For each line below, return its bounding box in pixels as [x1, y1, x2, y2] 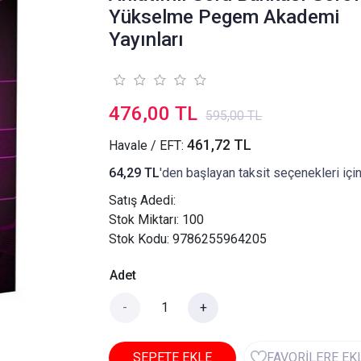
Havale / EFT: [109, 138, 188, 154]
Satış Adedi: [109, 193, 176, 209]
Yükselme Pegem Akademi [109, 6, 340, 29]
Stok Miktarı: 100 [109, 212, 205, 228]
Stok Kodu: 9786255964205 [109, 231, 268, 247]
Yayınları [109, 28, 185, 52]
